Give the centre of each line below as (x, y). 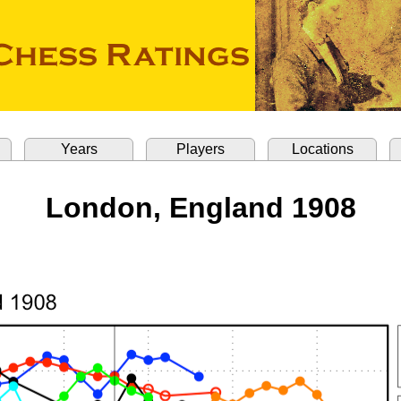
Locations (322, 149)
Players (200, 149)
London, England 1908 (200, 208)
